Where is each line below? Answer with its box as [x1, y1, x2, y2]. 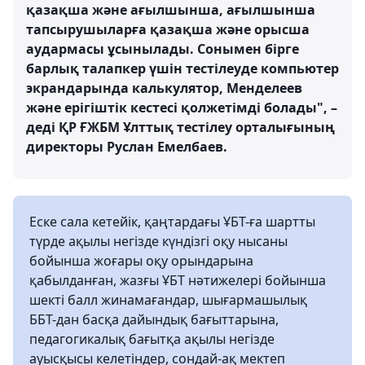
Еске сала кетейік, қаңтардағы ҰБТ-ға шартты [29, 213, 315, 231]
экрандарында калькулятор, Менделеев [26, 79, 302, 97]
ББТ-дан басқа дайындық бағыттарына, [29, 310, 279, 328]
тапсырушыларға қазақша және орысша [26, 20, 310, 38]
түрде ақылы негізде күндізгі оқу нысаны [29, 232, 288, 250]
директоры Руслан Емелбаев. [26, 138, 227, 156]
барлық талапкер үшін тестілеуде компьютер [26, 59, 339, 77]
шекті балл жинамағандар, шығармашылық [29, 291, 307, 309]
